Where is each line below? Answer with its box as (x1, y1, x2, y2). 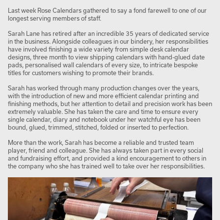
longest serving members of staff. (8, 15, 101, 22)
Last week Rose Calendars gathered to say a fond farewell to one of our (8, 7, 207, 14)
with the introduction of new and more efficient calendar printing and (8, 92, 199, 100)
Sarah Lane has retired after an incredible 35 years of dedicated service (8, 30, 209, 37)
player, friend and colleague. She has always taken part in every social (8, 147, 203, 154)
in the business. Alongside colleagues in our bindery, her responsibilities (8, 38, 208, 45)
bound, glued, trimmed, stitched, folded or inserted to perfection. (8, 124, 189, 131)
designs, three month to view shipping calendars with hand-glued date (8, 54, 205, 61)
